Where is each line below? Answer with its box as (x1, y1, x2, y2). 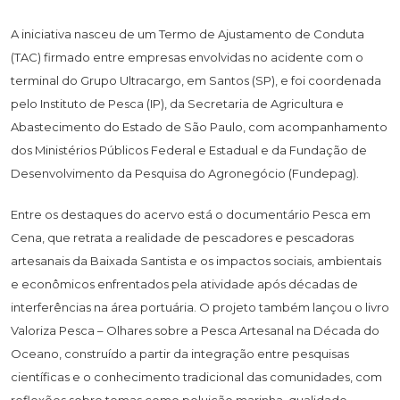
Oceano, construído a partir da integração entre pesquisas (11, 346, 349, 361)
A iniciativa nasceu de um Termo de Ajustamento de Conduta (11, 26, 364, 41)
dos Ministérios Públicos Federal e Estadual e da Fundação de (11, 142, 367, 157)
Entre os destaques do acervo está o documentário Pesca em (11, 206, 371, 221)
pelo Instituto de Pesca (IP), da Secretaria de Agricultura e (11, 96, 344, 111)
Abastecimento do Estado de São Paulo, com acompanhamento (11, 119, 387, 134)
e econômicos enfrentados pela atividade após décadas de (11, 276, 358, 291)
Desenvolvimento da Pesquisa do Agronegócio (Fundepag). (11, 165, 359, 180)
